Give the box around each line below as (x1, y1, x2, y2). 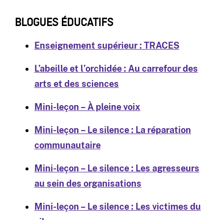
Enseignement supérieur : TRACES (34, 40, 179, 51)
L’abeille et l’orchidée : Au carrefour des (34, 63, 198, 74)
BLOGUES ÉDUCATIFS (14, 16, 113, 30)
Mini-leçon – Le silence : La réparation (34, 125, 191, 136)
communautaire (34, 140, 101, 151)
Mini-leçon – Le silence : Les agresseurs (34, 163, 199, 174)
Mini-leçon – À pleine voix (34, 102, 140, 112)
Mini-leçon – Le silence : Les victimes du (34, 201, 201, 212)
